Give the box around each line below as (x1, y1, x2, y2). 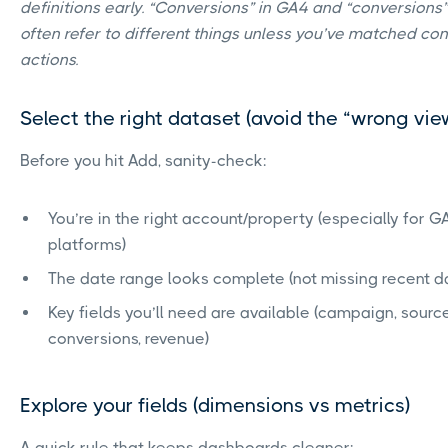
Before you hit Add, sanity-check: (20, 151, 267, 171)
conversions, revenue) (48, 329, 209, 349)
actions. (20, 50, 78, 70)
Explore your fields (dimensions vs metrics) (20, 394, 410, 418)
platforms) (48, 235, 126, 255)
